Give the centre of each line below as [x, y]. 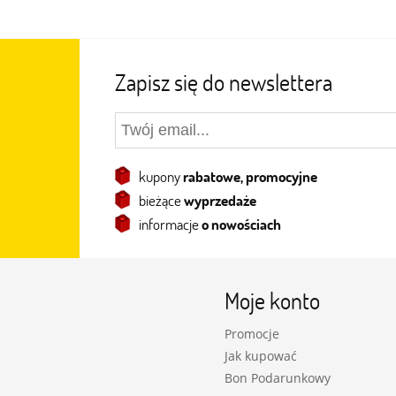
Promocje [252, 334]
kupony [160, 176]
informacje [170, 224]
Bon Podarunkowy [278, 378]
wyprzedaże [220, 200]
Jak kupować [261, 356]
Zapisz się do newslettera [223, 82]
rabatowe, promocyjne [250, 176]
